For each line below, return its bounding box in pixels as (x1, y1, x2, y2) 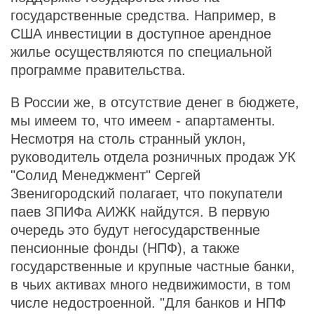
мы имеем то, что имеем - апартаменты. (11, 113, 275, 128)
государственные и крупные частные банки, (11, 259, 295, 274)
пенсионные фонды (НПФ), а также (11, 240, 240, 256)
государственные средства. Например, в (11, 8, 276, 23)
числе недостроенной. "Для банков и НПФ (11, 295, 286, 310)
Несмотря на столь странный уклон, (11, 131, 246, 146)
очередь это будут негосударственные (11, 222, 260, 238)
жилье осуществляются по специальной (11, 44, 272, 60)
